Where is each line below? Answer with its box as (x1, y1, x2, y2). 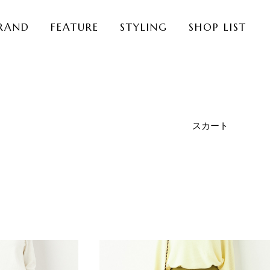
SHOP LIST (189, 20, 246, 34)
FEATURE (51, 20, 99, 34)
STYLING (120, 20, 168, 34)
